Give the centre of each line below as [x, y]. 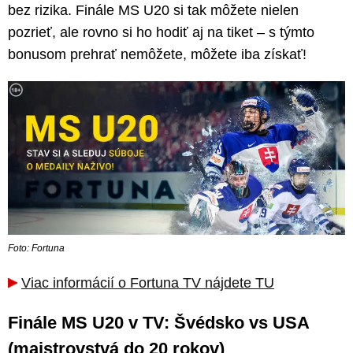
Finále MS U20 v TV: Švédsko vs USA [158, 322]
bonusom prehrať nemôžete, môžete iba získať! [157, 54]
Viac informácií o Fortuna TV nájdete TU [148, 282]
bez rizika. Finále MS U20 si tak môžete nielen [153, 10]
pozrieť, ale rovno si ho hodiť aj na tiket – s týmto [161, 32]
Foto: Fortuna [36, 248]
